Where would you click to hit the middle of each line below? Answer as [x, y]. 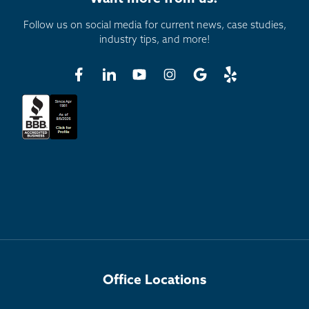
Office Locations [154, 281]
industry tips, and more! [154, 41]
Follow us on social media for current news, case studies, [154, 26]
